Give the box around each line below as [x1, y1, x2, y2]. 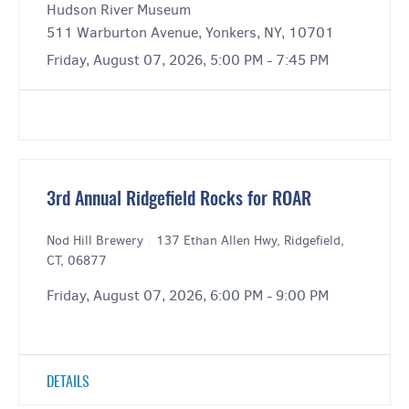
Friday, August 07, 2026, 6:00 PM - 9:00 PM [47, 286, 329, 306]
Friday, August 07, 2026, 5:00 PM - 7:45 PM [47, 50, 329, 70]
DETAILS [47, 375, 89, 391]
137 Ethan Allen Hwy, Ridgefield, [156, 232, 344, 250]
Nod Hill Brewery [47, 232, 147, 250]
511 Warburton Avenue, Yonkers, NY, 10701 [47, 23, 334, 43]
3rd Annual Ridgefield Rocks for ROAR [47, 191, 311, 210]
